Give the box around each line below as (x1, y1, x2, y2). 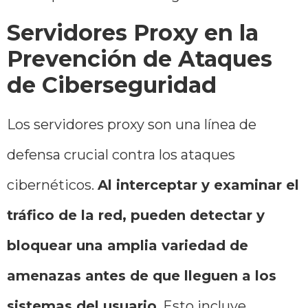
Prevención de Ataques (7, 45, 272, 72)
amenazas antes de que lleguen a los (7, 267, 276, 284)
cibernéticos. (7, 176, 98, 193)
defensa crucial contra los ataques (7, 146, 235, 163)
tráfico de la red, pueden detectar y (7, 206, 265, 223)
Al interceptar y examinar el (98, 176, 299, 193)
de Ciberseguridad (7, 71, 217, 98)
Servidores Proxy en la (7, 19, 258, 46)
